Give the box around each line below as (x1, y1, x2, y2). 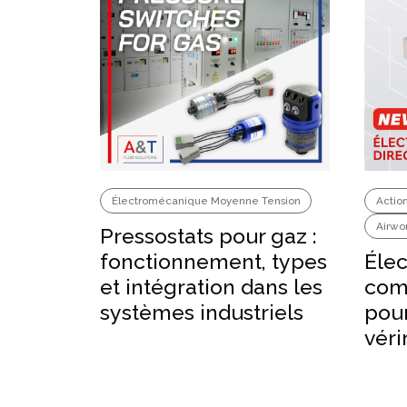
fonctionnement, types (100, 249, 328, 274)
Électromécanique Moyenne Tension (111, 194, 301, 207)
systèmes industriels (100, 300, 304, 325)
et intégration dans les (100, 274, 323, 300)
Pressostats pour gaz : (100, 223, 318, 249)
